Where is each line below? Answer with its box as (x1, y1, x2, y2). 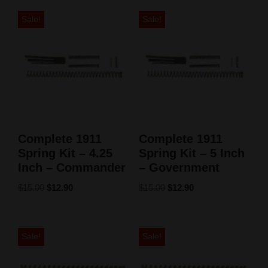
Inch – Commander (18, 161, 126, 175)
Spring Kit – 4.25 (18, 147, 112, 160)
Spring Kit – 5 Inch (138, 147, 245, 160)
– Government (138, 161, 220, 175)
